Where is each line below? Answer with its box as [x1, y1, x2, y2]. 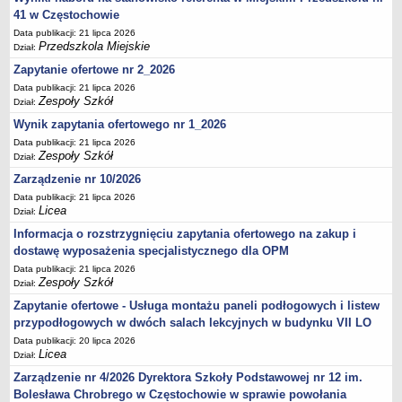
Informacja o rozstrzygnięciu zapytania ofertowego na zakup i [13, 227, 357, 240]
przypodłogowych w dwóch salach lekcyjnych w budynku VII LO [13, 316, 372, 329]
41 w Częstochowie [13, 8, 120, 22]
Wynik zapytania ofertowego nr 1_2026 [13, 118, 227, 131]
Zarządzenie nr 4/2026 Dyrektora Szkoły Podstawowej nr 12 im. [13, 371, 363, 384]
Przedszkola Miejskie [39, 39, 151, 53]
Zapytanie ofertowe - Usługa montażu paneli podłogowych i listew [13, 299, 380, 312]
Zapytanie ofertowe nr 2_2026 [13, 63, 176, 76]
